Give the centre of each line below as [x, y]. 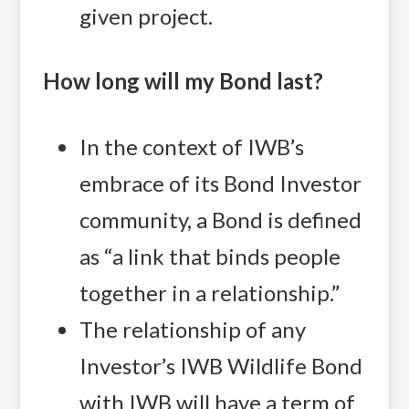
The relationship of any [193, 329]
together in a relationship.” [210, 292]
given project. [147, 16]
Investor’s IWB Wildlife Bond [221, 365]
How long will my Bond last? [184, 81]
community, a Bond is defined [221, 219]
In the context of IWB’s [192, 146]
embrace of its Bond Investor [221, 183]
